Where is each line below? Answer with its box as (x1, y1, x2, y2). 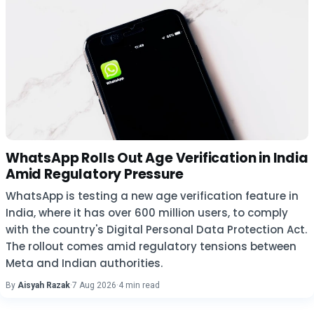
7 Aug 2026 (72, 280, 116, 290)
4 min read (118, 280, 160, 290)
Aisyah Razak (18, 280, 70, 290)
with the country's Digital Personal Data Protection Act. (6, 222, 307, 237)
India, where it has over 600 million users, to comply (6, 205, 288, 220)
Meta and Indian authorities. (6, 256, 163, 271)
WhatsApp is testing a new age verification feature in (6, 189, 299, 203)
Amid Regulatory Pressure (6, 165, 184, 184)
